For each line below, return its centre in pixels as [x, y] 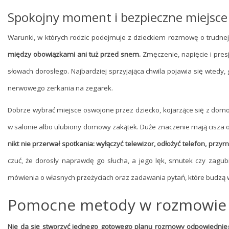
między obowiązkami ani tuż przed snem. [74, 54]
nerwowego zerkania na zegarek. [60, 88]
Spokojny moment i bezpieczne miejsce [118, 17]
